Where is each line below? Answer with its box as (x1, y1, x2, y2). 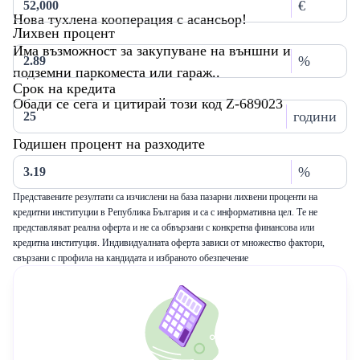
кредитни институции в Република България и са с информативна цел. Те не (13, 207, 317, 218)
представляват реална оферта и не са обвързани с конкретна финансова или (13, 222, 314, 233)
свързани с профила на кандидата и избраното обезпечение (13, 252, 248, 264)
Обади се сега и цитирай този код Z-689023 (13, 96, 283, 112)
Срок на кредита (13, 80, 116, 96)
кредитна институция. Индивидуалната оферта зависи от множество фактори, (13, 237, 325, 248)
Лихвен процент (13, 25, 115, 41)
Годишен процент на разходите (13, 136, 205, 152)
